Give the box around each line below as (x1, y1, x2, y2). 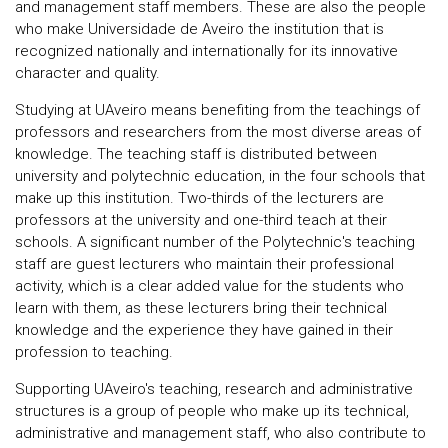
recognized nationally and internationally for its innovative (15, 42, 398, 60)
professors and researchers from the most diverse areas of (15, 123, 421, 141)
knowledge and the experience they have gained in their (15, 321, 393, 339)
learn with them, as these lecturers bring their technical (15, 299, 387, 317)
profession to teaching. (15, 343, 173, 361)
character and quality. (15, 64, 160, 82)
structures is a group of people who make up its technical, (15, 402, 409, 420)
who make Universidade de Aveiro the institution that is (15, 20, 384, 38)
